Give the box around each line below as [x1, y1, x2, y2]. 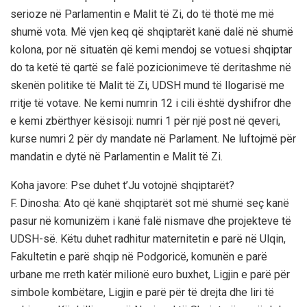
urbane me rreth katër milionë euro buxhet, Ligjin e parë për [10, 267, 290, 281]
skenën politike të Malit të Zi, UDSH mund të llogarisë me [10, 78, 284, 92]
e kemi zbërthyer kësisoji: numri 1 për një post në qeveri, [10, 114, 280, 127]
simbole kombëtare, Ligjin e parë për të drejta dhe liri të [10, 285, 274, 299]
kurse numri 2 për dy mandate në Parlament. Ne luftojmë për [10, 132, 296, 145]
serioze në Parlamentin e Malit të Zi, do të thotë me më [10, 7, 274, 21]
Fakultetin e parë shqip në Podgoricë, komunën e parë [10, 249, 267, 263]
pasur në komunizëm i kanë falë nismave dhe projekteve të [10, 214, 291, 228]
